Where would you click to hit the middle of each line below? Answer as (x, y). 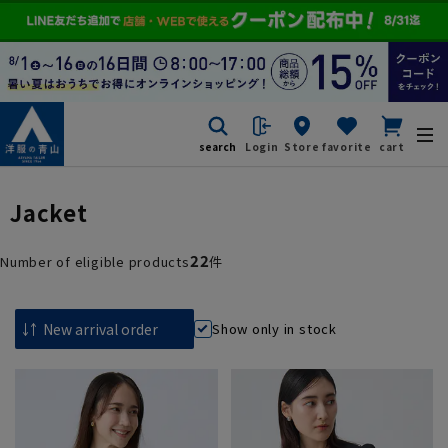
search (217, 147)
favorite (346, 147)
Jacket (49, 211)
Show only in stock (274, 329)
